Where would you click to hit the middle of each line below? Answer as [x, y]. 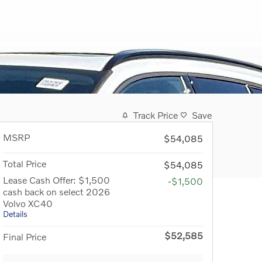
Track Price [156, 115]
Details [15, 214]
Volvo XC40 [28, 204]
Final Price [25, 237]
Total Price [25, 164]
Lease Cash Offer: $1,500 [56, 180]
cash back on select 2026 [56, 192]
